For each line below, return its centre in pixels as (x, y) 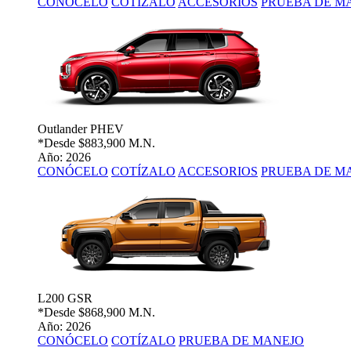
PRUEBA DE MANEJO (241, 341)
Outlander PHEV (81, 129)
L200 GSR (65, 299)
